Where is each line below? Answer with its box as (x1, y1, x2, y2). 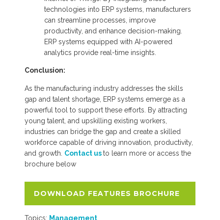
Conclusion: (25, 66, 65, 74)
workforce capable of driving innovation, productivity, (25, 138, 193, 146)
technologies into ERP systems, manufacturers (44, 5, 191, 13)
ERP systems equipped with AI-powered (44, 37, 172, 46)
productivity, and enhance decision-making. (44, 27, 182, 35)
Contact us (64, 149, 103, 157)
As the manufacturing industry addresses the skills (25, 84, 183, 92)
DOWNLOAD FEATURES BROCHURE (34, 189, 180, 198)
